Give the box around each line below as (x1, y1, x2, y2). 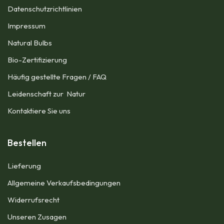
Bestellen (7, 137, 46, 148)
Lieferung (7, 161, 41, 170)
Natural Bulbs (7, 38, 52, 47)
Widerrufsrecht (7, 195, 59, 204)
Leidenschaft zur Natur (7, 89, 88, 98)
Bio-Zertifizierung (7, 55, 67, 64)
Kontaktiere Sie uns (7, 106, 70, 115)
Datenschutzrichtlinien (7, 4, 82, 13)
